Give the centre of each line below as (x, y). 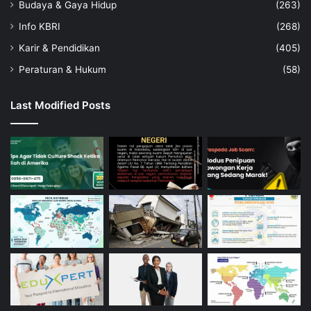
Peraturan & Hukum (62, 70)
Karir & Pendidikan (59, 48)
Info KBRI (40, 27)
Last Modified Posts (60, 106)
